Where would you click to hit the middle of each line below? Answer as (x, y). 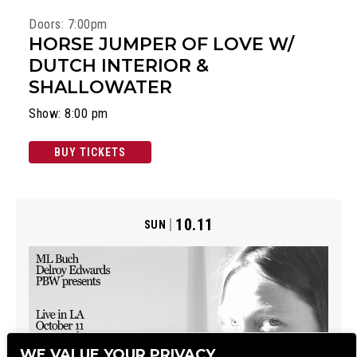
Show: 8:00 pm (69, 114)
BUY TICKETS (90, 153)
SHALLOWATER (100, 88)
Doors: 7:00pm (68, 25)
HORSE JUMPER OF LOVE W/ (161, 45)
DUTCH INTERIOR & (119, 66)
